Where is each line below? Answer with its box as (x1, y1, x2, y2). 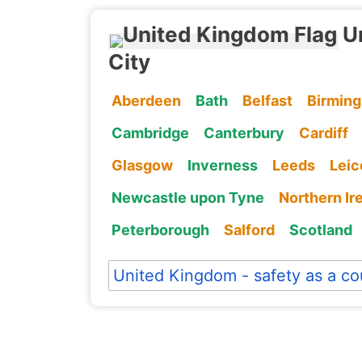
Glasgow (111, 156, 173, 174)
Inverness (187, 156, 258, 174)
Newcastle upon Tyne (111, 188, 264, 206)
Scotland (288, 221, 352, 238)
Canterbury (203, 124, 284, 141)
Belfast (242, 91, 293, 109)
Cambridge (111, 124, 189, 141)
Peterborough (111, 221, 209, 238)
